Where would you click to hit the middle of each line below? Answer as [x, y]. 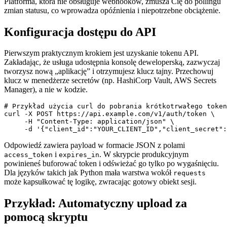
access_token [28, 155]
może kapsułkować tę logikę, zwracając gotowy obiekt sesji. [100, 182]
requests [190, 173]
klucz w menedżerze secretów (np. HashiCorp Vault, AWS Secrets [110, 81]
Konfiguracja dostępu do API [80, 32]
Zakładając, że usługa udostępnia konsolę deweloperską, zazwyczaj [112, 62]
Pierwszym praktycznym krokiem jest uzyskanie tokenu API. [101, 53]
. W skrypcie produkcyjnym [144, 155]
